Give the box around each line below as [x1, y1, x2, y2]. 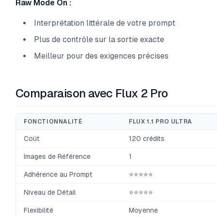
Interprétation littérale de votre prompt [34, 18, 175, 28]
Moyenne [129, 206, 158, 214]
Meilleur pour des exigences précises [34, 51, 169, 61]
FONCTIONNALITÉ [24, 118, 82, 125]
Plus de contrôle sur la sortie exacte [34, 35, 164, 44]
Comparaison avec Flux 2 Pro [15, 87, 168, 100]
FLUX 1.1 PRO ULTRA [129, 118, 192, 125]
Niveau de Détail [24, 188, 76, 196]
